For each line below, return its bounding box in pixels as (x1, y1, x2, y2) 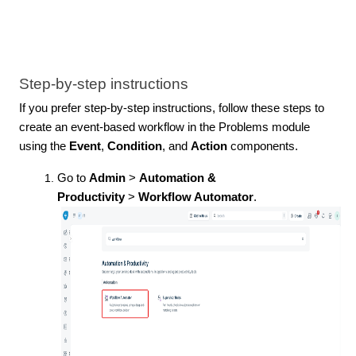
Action (191, 139, 227, 153)
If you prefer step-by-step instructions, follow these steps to (19, 101, 324, 114)
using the (19, 139, 69, 153)
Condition (107, 139, 162, 153)
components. (227, 139, 298, 153)
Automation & (139, 171, 216, 184)
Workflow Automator (135, 190, 253, 203)
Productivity (57, 190, 128, 203)
